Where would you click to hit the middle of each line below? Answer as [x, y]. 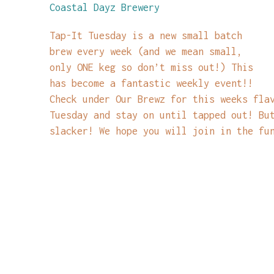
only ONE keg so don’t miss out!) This [151, 67]
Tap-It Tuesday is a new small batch [146, 35]
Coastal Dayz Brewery [104, 7]
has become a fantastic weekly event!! [154, 83]
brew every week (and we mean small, [146, 51]
